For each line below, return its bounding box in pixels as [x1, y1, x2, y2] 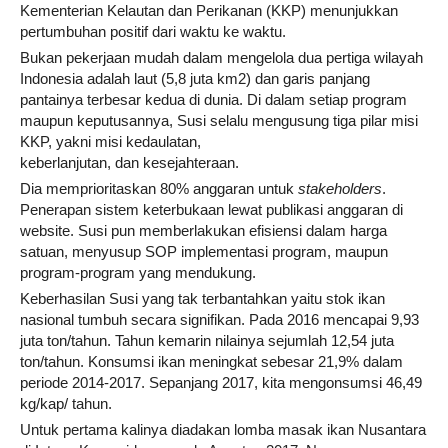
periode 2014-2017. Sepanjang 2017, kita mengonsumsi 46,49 [20, 374, 422, 391]
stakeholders [298, 180, 382, 197]
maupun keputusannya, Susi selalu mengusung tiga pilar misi [20, 112, 418, 129]
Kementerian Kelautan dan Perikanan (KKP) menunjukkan [20, 2, 398, 19]
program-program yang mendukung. [20, 264, 256, 281]
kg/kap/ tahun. [20, 395, 112, 412]
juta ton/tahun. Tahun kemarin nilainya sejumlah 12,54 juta [20, 332, 394, 349]
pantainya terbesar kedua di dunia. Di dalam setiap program [20, 91, 407, 108]
